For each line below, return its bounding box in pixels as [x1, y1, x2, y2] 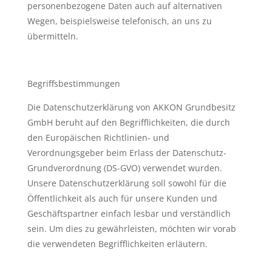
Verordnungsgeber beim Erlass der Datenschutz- [27, 147, 226, 158]
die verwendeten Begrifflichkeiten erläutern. [27, 238, 208, 250]
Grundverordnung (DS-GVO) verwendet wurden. [27, 162, 222, 174]
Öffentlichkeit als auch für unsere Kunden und [27, 192, 217, 204]
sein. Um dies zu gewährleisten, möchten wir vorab [27, 223, 236, 234]
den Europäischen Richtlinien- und [27, 132, 169, 143]
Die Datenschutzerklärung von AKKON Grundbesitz [27, 101, 236, 113]
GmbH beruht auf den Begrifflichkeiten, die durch [27, 117, 230, 128]
